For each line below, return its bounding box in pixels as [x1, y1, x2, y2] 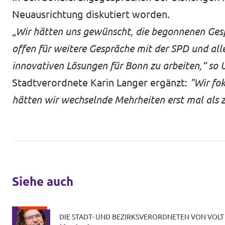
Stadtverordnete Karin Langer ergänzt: [12, 76, 190, 88]
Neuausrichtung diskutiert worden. [12, 8, 172, 20]
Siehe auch [12, 174, 73, 188]
